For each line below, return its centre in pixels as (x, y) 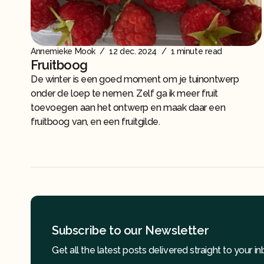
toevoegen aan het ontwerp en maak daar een (128, 108)
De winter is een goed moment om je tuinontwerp (135, 80)
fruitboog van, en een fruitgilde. (95, 122)
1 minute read (195, 52)
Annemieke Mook (63, 52)
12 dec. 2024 (133, 52)
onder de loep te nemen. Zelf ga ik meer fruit (124, 94)
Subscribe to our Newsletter (131, 231)
